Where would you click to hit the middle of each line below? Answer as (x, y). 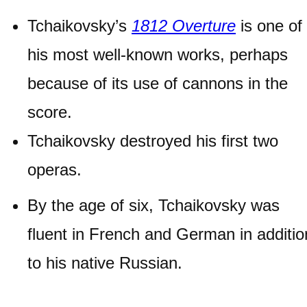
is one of (269, 26)
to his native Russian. (105, 263)
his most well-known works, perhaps (158, 55)
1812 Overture (184, 26)
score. (50, 112)
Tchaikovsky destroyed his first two (153, 141)
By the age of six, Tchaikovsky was (153, 206)
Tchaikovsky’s (79, 26)
